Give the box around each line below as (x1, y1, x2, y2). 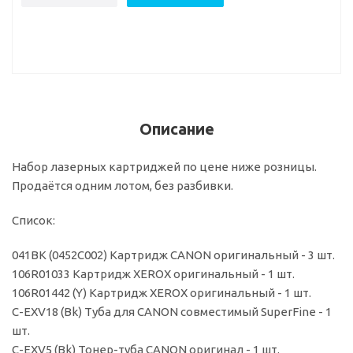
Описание (139, 120, 214, 138)
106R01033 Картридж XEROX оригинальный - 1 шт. (12, 267, 295, 281)
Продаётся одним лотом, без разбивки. (12, 179, 233, 192)
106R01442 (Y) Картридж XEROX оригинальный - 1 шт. (12, 286, 311, 299)
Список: (12, 214, 55, 227)
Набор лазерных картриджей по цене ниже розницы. (12, 160, 317, 173)
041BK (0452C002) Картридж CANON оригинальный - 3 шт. (12, 248, 335, 262)
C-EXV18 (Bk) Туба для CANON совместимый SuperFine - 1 (12, 305, 332, 318)
